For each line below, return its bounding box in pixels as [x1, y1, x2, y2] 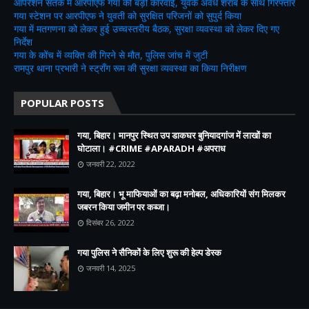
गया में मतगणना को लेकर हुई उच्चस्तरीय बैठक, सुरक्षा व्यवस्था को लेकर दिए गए [14, 21, 279, 35]
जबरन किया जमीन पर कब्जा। [77, 200, 170, 213]
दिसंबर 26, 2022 [86, 217, 134, 228]
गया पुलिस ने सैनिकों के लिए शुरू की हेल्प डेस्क [77, 246, 221, 259]
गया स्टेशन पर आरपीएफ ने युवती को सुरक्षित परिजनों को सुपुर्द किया [14, 8, 241, 22]
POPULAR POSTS [21, 95, 104, 110]
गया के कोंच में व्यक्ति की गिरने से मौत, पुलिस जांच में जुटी [14, 48, 208, 61]
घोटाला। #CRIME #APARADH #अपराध [77, 141, 226, 154]
